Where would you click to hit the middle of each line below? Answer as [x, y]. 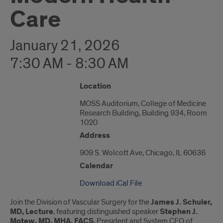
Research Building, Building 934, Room [143, 113]
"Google [24, 86]
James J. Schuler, [181, 202]
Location [95, 86]
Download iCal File [111, 183]
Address [95, 136]
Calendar [96, 166]
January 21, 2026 [65, 46]
